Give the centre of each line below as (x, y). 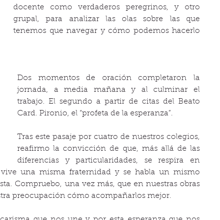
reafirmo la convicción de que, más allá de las (109, 149)
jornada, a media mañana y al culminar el (109, 90)
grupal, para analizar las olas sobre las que (107, 19)
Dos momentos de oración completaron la (109, 78)
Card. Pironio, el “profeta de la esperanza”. (95, 113)
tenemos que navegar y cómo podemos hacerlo (107, 31)
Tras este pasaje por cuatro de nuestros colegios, (109, 137)
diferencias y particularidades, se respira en (109, 161)
